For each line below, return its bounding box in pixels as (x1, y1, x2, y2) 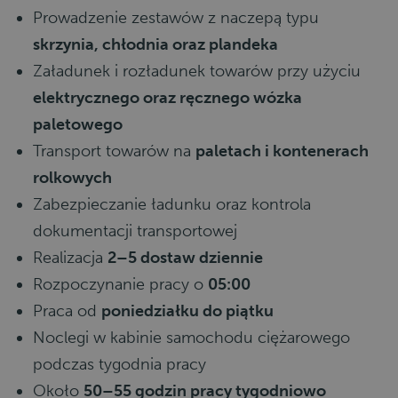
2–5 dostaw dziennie (107, 248, 263, 267)
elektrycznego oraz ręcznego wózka (33, 88, 302, 107)
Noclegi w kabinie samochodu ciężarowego (33, 328, 350, 347)
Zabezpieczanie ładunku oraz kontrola (33, 195, 311, 214)
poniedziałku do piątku (101, 301, 274, 321)
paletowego (33, 115, 123, 134)
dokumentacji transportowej (33, 221, 237, 241)
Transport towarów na (33, 141, 195, 161)
